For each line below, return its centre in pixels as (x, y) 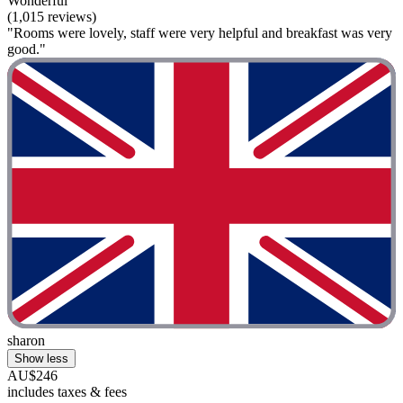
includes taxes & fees (67, 391)
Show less (41, 358)
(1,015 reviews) (52, 16)
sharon (26, 340)
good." (27, 49)
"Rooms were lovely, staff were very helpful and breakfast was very (200, 32)
